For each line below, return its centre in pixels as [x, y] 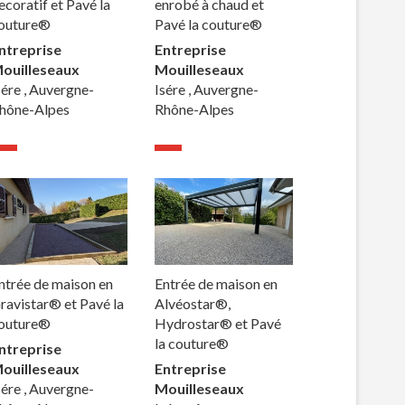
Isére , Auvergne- [207, 89]
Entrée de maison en [217, 283]
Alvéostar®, [193, 303]
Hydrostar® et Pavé [218, 323]
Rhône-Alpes [195, 109]
